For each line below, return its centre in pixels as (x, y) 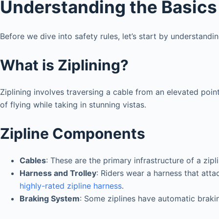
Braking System (50, 198)
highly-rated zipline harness (71, 186)
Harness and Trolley (58, 173)
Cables (33, 160)
